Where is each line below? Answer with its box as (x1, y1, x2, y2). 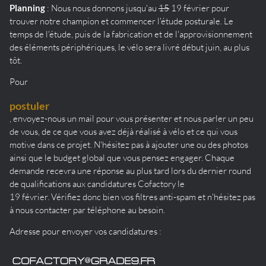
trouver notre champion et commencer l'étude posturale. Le (9, 15, 233, 27)
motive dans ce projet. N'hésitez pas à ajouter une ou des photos (9, 138, 248, 150)
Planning (9, 2, 45, 13)
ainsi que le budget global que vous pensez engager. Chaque (9, 151, 235, 163)
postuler (9, 99, 49, 112)
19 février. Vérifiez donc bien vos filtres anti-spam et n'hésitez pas (9, 191, 255, 202)
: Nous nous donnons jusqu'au (45, 2, 159, 14)
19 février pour (169, 2, 229, 14)
